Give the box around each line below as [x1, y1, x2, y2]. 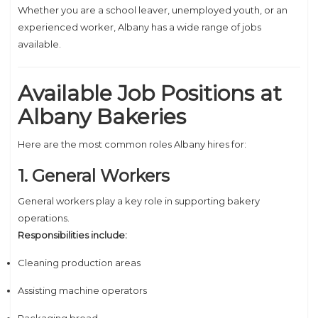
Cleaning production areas [18, 257, 141, 268]
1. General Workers [18, 165, 170, 186]
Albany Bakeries [18, 104, 186, 130]
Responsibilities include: [18, 229, 127, 241]
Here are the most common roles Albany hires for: [18, 138, 246, 150]
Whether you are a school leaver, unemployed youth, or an [18, 4, 287, 16]
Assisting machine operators [18, 285, 147, 296]
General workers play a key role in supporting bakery [18, 195, 260, 207]
